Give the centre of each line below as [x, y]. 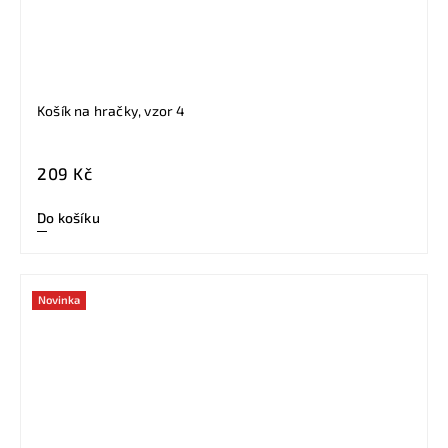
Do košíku [68, 218]
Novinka [59, 300]
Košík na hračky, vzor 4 [111, 111]
